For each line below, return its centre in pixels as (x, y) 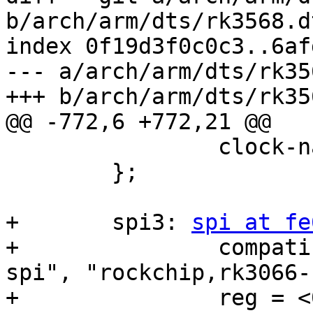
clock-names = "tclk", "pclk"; (12, 147)
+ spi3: (152, 223)
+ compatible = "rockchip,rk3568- (12, 248)
